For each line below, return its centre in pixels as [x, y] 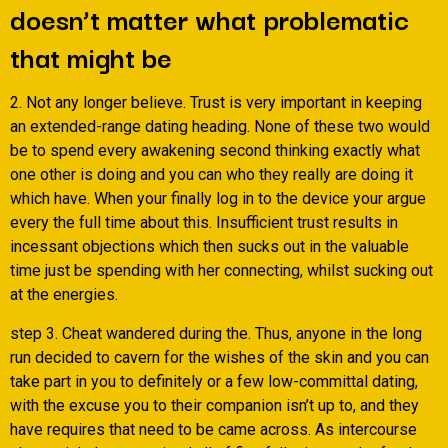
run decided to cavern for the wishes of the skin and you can [219, 357]
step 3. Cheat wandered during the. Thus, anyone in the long [216, 333]
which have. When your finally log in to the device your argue [218, 199]
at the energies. [64, 295]
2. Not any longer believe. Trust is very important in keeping [216, 103]
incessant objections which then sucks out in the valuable [209, 247]
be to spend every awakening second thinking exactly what [215, 151]
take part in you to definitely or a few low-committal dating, [214, 381]
